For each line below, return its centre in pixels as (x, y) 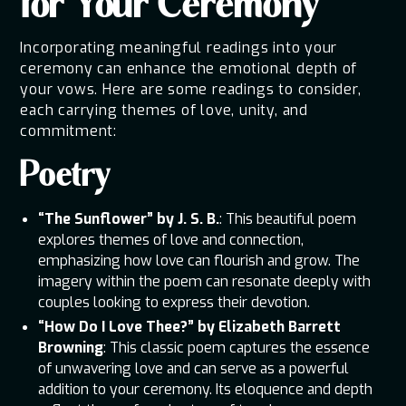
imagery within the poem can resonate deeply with (205, 282)
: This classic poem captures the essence (237, 347)
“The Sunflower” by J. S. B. (129, 219)
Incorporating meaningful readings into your (179, 47)
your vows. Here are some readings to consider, (191, 89)
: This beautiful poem (288, 219)
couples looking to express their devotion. (174, 303)
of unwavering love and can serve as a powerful (194, 368)
